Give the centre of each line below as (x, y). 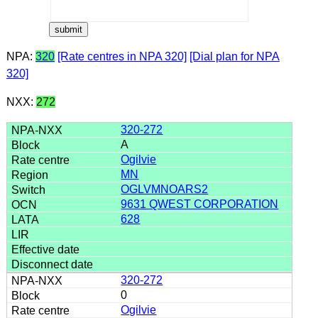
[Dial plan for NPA (234, 56)
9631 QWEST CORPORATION (200, 204)
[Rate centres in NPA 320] (122, 56)
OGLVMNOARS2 (165, 189)
